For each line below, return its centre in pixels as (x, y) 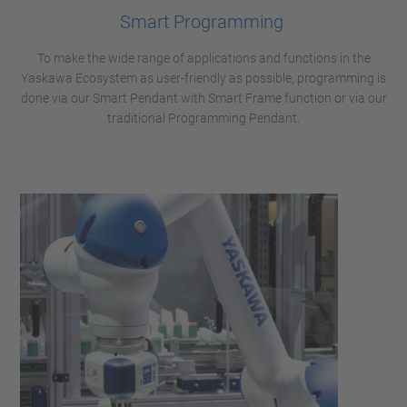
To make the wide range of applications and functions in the (203, 58)
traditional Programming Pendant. (203, 118)
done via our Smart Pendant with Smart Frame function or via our (203, 98)
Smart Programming (203, 22)
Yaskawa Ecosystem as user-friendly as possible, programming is (203, 78)
